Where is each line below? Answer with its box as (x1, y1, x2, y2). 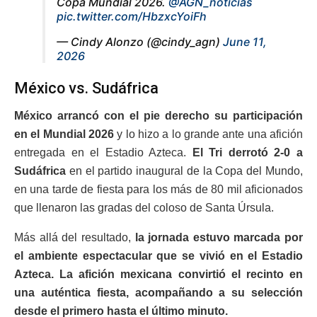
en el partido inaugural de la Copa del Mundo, (66, 164, 303, 177)
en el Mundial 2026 (14, 127, 114, 140)
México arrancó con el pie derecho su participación (14, 109, 303, 122)
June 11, (223, 34, 267, 49)
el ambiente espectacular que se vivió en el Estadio (14, 249, 303, 262)
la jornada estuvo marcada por (134, 231, 303, 243)
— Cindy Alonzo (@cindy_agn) (57, 34, 223, 49)
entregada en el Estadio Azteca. (14, 146, 187, 158)
